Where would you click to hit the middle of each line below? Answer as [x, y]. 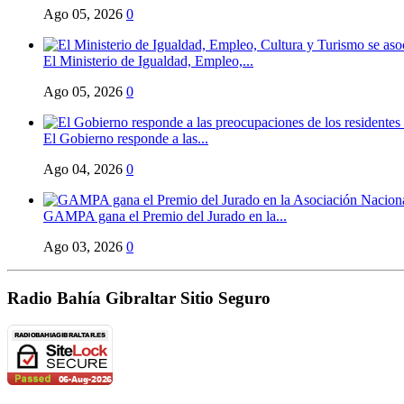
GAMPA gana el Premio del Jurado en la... [165, 216]
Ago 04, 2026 [83, 169]
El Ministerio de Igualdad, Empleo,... [148, 60]
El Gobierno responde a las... [126, 138]
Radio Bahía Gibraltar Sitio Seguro [139, 298]
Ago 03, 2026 [83, 246]
